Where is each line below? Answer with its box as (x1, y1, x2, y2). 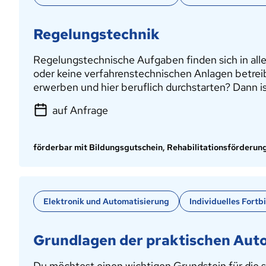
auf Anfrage (52, 103, 108, 117)
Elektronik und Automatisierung (43, 196, 169, 207)
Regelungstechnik (33, 25, 160, 43)
